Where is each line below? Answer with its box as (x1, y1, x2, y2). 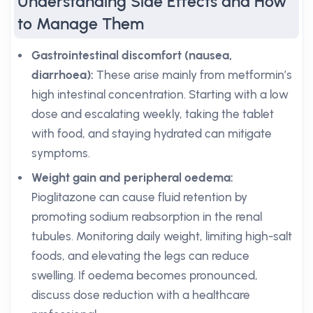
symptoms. (31, 146, 90, 160)
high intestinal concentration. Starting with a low (31, 87, 289, 101)
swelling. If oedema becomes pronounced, (31, 268, 258, 282)
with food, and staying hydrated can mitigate (31, 126, 272, 140)
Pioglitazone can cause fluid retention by (31, 190, 247, 204)
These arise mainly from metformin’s (94, 68, 292, 82)
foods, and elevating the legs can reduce (31, 249, 249, 263)
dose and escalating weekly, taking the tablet (31, 107, 274, 121)
